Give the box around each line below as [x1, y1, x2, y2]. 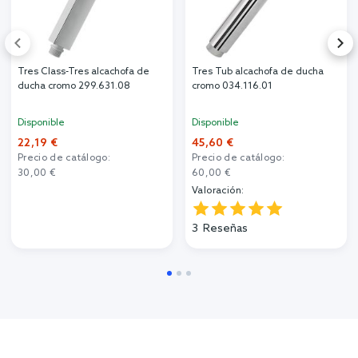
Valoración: [192, 185, 245, 197]
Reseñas [203, 221, 248, 236]
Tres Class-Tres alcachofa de [18, 66, 150, 78]
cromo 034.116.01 [192, 80, 272, 92]
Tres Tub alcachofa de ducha [192, 66, 324, 78]
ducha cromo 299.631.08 [18, 80, 130, 92]
